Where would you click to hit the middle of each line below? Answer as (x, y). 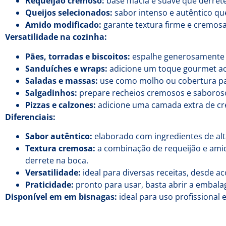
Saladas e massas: (62, 80)
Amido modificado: (63, 25)
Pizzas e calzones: (61, 105)
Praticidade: (49, 184)
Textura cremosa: (61, 148)
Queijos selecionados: (69, 13)
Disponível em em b (44, 196)
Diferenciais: (30, 117)
